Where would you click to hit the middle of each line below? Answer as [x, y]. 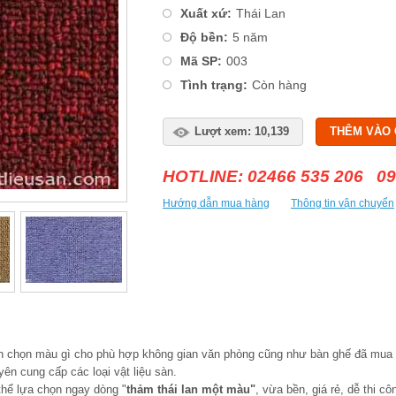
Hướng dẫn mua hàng [216, 203]
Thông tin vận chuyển [343, 203]
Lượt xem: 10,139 [242, 131]
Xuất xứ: [206, 13]
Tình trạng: [214, 85]
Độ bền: [204, 37]
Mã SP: [201, 61]
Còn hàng [279, 85]
